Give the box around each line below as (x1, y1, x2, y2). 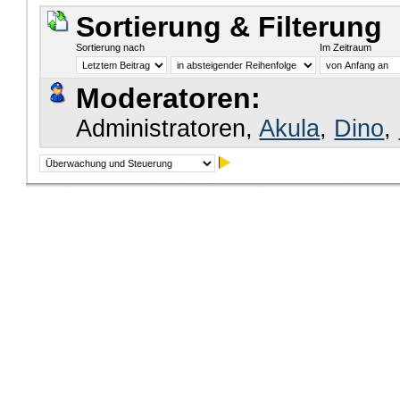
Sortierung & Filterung (76, 10, 383, 43)
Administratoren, (76, 115, 260, 143)
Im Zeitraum (320, 41, 372, 53)
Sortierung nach (76, 41, 146, 53)
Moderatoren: (76, 82, 262, 115)
